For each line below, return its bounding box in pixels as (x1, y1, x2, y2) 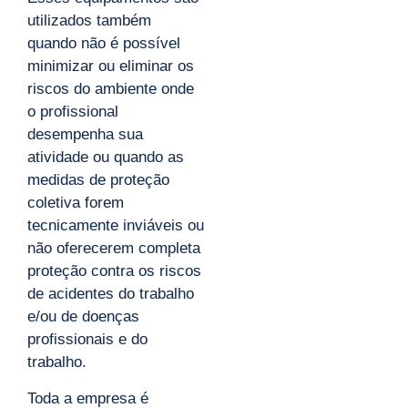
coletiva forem (27, 194, 124, 212)
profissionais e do (27, 331, 148, 349)
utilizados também (27, 12, 151, 30)
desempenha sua (27, 126, 143, 144)
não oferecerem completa (27, 240, 200, 258)
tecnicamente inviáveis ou (27, 217, 204, 235)
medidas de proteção (27, 171, 169, 189)
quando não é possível (27, 35, 180, 53)
